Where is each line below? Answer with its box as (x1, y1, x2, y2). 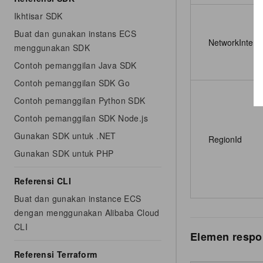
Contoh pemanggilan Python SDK (14, 95, 146, 106)
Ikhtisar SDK (14, 10, 63, 22)
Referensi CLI (14, 175, 72, 187)
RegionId (208, 133, 242, 145)
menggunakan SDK (14, 42, 90, 53)
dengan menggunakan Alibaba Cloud (14, 207, 160, 218)
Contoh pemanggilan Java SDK (14, 59, 137, 71)
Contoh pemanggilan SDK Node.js (14, 112, 148, 124)
